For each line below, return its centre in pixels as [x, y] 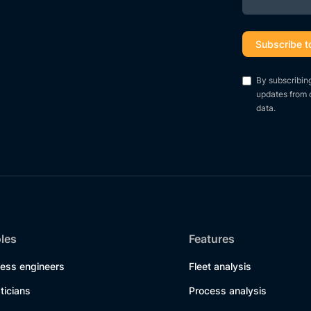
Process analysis [228, 291]
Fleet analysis [220, 266]
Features [212, 239]
